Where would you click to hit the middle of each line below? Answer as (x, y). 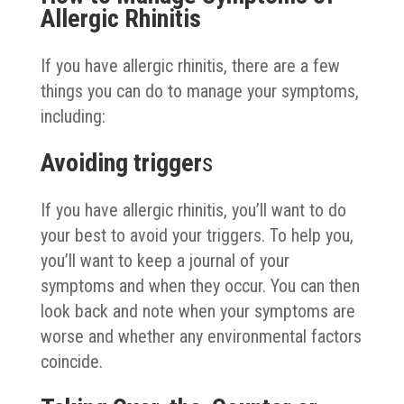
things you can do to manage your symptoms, (199, 91)
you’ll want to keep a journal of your (165, 260)
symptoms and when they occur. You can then (200, 285)
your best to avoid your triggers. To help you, (197, 235)
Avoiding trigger (121, 162)
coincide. (71, 361)
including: (73, 116)
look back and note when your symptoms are (197, 311)
